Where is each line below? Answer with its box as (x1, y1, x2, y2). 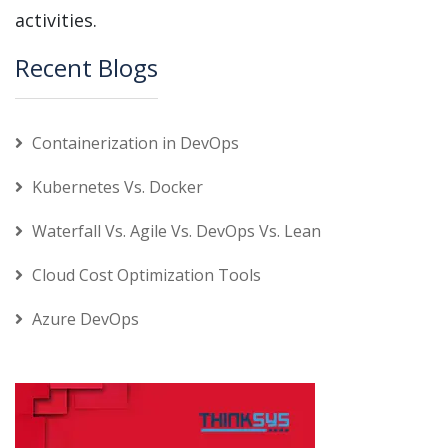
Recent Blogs (15, 50, 158, 84)
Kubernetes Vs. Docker (32, 175, 203, 198)
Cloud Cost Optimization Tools (32, 263, 261, 286)
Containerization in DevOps (32, 131, 239, 154)
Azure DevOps (32, 307, 139, 330)
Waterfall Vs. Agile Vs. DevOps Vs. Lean (32, 219, 321, 242)
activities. (15, 7, 97, 32)
